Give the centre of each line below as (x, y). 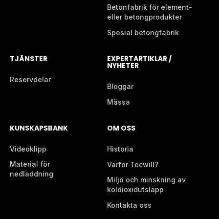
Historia (120, 149)
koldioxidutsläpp (135, 190)
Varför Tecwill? (133, 165)
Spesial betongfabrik (143, 33)
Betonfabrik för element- (150, 7)
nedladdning (32, 174)
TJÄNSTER (29, 59)
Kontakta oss (129, 205)
